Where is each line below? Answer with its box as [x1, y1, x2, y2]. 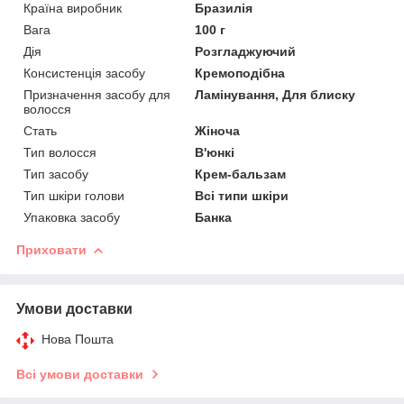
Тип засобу [23, 166, 88, 181]
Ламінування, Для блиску [195, 87, 356, 102]
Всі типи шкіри [195, 188, 289, 203]
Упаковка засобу [23, 209, 120, 225]
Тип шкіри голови [23, 188, 124, 203]
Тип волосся [23, 144, 96, 160]
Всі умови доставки [16, 366, 143, 381]
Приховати [16, 242, 87, 257]
